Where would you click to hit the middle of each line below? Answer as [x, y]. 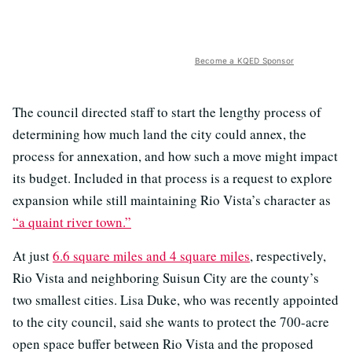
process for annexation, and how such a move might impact [175, 156]
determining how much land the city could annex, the [159, 134]
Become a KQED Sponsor [244, 61]
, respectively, [288, 256]
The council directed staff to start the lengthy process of [167, 112]
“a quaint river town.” [72, 222]
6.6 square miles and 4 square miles [151, 256]
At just [33, 256]
